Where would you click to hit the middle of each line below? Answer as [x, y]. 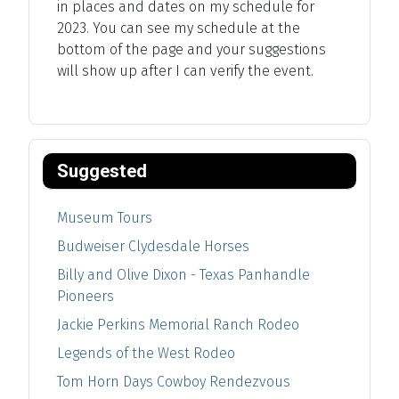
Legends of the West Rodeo [146, 353]
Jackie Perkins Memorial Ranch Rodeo [178, 324]
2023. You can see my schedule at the [179, 28]
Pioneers [85, 296]
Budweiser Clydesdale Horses [153, 246]
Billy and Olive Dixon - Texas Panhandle [183, 274]
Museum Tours [105, 217]
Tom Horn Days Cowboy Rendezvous [174, 381]
